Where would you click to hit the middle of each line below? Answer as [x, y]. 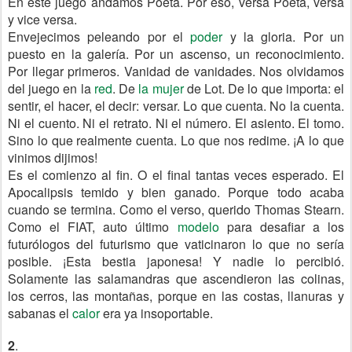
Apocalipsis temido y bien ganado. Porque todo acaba [176, 192]
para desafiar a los [282, 227]
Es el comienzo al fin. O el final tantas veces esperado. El [176, 175]
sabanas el [40, 313]
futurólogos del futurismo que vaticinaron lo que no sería [176, 244]
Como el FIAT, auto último [93, 227]
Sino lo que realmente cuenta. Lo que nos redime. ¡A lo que [176, 140]
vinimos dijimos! [53, 158]
